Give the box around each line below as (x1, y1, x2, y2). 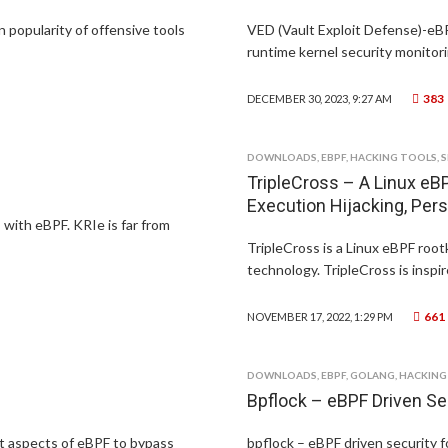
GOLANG (350, 369, 396, 381)
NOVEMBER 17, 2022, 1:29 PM (247, 310, 394, 323)
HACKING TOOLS (350, 151, 438, 163)
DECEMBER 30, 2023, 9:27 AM (247, 92, 393, 105)
